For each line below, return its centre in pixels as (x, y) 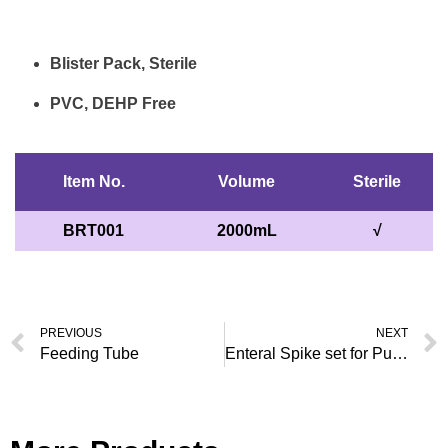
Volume (246, 181)
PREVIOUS (71, 332)
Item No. (93, 181)
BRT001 (93, 230)
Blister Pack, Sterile (123, 63)
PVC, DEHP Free (113, 103)
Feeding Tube (89, 353)
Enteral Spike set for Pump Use (399, 353)
